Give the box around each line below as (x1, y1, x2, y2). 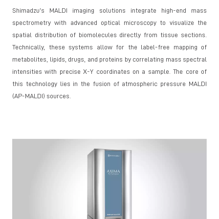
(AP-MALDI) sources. (12, 92, 71, 99)
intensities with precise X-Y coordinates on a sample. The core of (12, 67, 207, 75)
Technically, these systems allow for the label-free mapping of (12, 43, 207, 50)
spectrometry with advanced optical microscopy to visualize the (12, 19, 207, 26)
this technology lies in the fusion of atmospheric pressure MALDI (12, 80, 207, 87)
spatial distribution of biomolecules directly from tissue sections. (12, 31, 207, 38)
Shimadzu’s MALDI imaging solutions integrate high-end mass (12, 6, 207, 14)
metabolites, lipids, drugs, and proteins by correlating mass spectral (12, 55, 207, 63)
